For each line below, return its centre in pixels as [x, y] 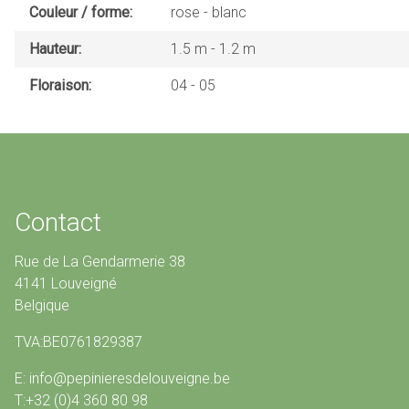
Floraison [59, 85]
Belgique [42, 305]
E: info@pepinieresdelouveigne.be [122, 378]
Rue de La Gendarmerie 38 [100, 261]
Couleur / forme [79, 12]
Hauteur [54, 48]
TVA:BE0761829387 [79, 341]
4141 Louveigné [66, 283]
